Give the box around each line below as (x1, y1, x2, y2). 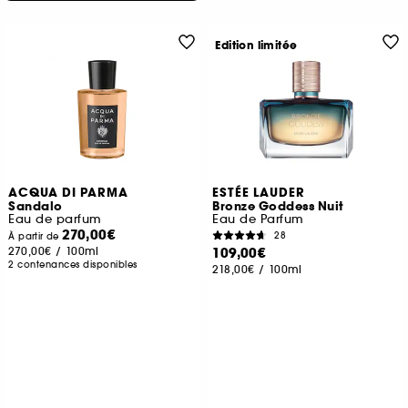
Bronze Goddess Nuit (212, 199, 344, 215)
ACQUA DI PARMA (8, 185, 129, 201)
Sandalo (8, 199, 63, 215)
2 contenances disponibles (8, 259, 138, 270)
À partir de (8, 230, 63, 242)
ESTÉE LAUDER (212, 185, 306, 201)
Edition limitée (215, 38, 298, 53)
